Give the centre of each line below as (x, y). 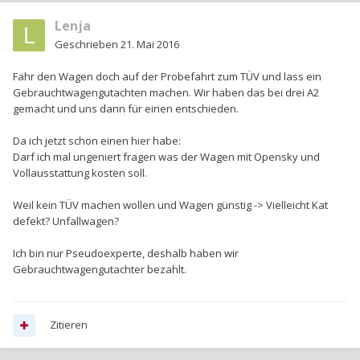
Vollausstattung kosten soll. (80, 173)
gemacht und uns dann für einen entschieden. (126, 109)
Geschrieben (88, 45)
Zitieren (69, 325)
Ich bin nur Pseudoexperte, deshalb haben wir (126, 254)
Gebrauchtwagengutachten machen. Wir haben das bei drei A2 (166, 93)
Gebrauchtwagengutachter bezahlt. (100, 270)
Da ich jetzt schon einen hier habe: (97, 141)
